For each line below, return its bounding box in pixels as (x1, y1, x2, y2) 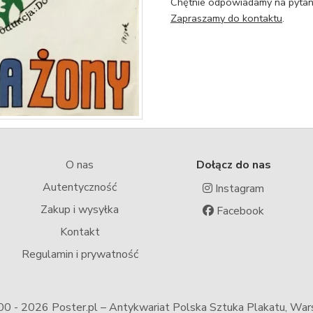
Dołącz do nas (196, 157, 271, 173)
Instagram (212, 181, 264, 197)
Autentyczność (43, 180, 117, 196)
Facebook (214, 203, 264, 219)
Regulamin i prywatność (21, 247, 138, 263)
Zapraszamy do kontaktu (170, 10, 282, 25)
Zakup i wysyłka (41, 202, 119, 218)
